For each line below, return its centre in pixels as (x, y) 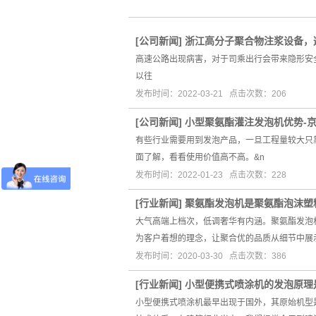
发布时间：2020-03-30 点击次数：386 (211, 256)
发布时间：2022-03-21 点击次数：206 (211, 94)
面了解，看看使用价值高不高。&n (200, 157)
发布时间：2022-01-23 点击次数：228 (211, 175)
